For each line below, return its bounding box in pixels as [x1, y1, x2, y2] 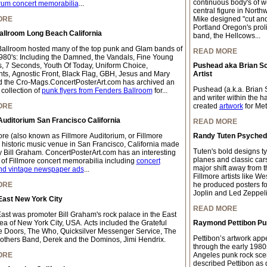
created [193, 102, 219, 110]
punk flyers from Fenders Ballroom [41, 86, 153, 95]
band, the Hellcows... [193, 32, 260, 40]
